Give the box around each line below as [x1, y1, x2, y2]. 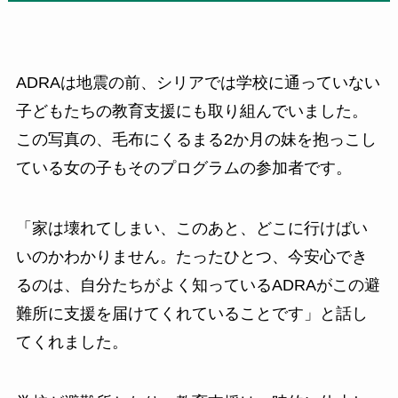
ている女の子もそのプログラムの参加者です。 [15, 158, 352, 177]
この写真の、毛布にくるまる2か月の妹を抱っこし [15, 130, 377, 148]
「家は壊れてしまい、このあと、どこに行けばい [15, 219, 368, 237]
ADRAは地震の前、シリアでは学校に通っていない [15, 73, 380, 92]
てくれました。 [15, 332, 128, 351]
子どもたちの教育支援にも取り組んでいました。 [15, 101, 368, 120]
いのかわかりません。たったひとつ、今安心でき [15, 247, 368, 266]
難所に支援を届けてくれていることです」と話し [15, 304, 368, 322]
